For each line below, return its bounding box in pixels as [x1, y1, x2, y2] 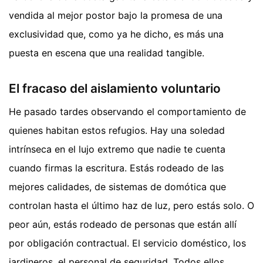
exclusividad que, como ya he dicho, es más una [9, 28, 224, 40]
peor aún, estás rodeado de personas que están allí [9, 218, 237, 231]
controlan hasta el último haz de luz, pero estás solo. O [9, 200, 254, 212]
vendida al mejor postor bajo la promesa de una [9, 9, 222, 21]
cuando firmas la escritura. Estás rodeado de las [9, 162, 224, 174]
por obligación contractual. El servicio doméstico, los [9, 237, 246, 249]
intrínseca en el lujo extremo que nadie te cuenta [9, 143, 225, 156]
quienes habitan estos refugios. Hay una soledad [9, 124, 225, 137]
